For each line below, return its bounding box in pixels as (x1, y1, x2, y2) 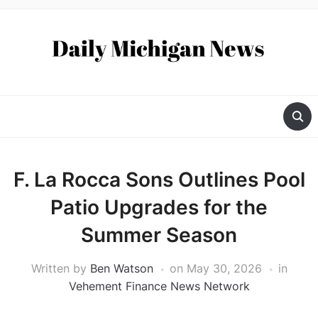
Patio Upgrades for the (50, 195, 268, 220)
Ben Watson (89, 261, 153, 276)
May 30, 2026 (186, 261, 262, 276)
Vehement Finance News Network (68, 279, 250, 294)
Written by (31, 261, 90, 276)
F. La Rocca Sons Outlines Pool (13, 168, 305, 192)
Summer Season (81, 223, 237, 248)
